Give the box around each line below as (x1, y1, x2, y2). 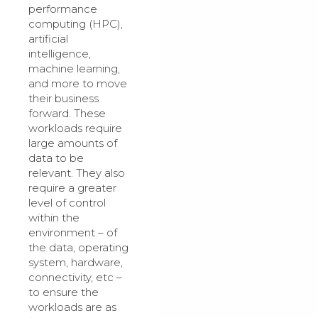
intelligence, (28, 47, 91, 61)
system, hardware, (28, 256, 123, 270)
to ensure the (28, 285, 99, 300)
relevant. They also (28, 166, 125, 180)
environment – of (28, 226, 117, 240)
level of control (28, 196, 106, 210)
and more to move (28, 77, 127, 91)
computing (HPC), (28, 17, 123, 31)
